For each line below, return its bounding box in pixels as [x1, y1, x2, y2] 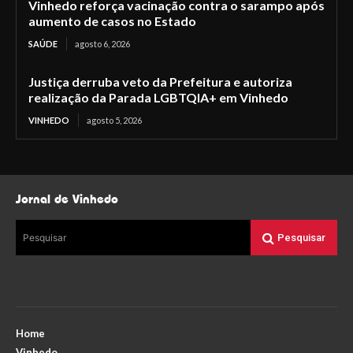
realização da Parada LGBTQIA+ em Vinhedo [28, 90, 288, 105]
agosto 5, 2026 [87, 115, 142, 125]
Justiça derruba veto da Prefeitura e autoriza [28, 74, 292, 89]
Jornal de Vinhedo [16, 191, 118, 206]
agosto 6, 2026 [75, 39, 130, 49]
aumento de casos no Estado [28, 13, 196, 28]
